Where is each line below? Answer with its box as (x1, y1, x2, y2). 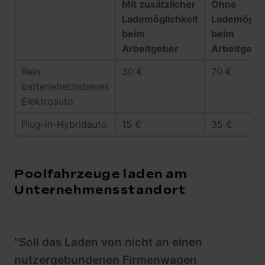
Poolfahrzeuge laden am (14, 167, 188, 182)
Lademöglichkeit (122, 13, 198, 25)
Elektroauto (21, 95, 73, 108)
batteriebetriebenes (21, 80, 109, 93)
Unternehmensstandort (14, 183, 186, 198)
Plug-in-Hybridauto (21, 118, 107, 131)
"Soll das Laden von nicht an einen (14, 235, 202, 250)
